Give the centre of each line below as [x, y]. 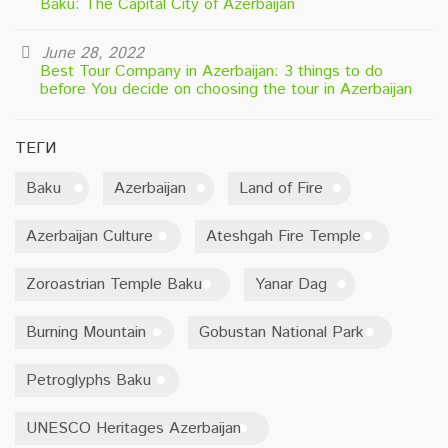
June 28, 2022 [91, 53]
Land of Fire [281, 188]
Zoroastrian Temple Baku [114, 284]
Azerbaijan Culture [89, 236]
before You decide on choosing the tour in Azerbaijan [226, 89]
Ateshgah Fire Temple [283, 236]
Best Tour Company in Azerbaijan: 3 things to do [211, 71]
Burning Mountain [86, 332]
